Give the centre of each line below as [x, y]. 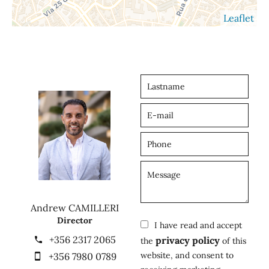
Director [74, 221]
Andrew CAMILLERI [74, 208]
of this [233, 240]
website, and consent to [187, 255]
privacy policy [188, 240]
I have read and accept [198, 225]
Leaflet [239, 18]
